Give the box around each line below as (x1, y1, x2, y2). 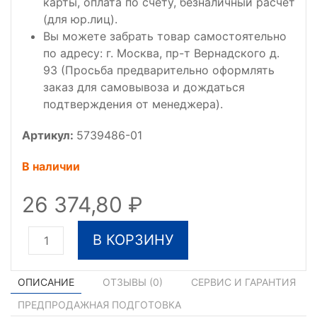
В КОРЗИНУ (93, 231, 173, 248)
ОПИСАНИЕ (18, 276, 74, 288)
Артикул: (22, 128, 76, 142)
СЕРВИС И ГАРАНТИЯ (191, 276, 296, 288)
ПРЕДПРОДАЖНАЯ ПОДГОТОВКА (18, 299, 181, 311)
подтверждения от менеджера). (43, 97, 223, 111)
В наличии (22, 159, 80, 173)
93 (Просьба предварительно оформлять (43, 63, 275, 77)
